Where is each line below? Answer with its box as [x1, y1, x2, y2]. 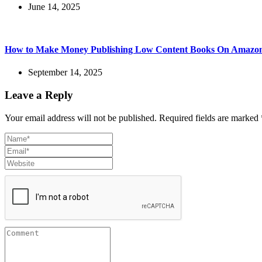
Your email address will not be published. [5, 112, 157, 123]
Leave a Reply [5, 88, 73, 101]
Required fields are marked [159, 112, 261, 123]
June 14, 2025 [28, 1, 80, 12]
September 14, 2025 [28, 67, 102, 78]
